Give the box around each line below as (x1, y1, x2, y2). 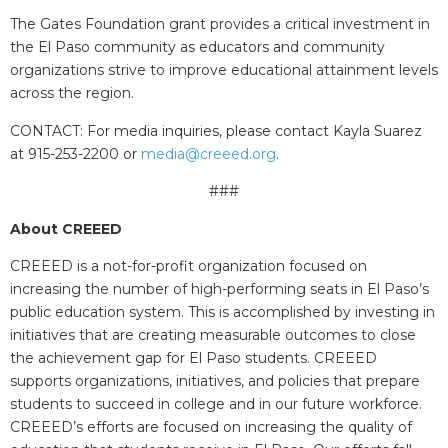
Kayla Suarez (329, 121, 422, 140)
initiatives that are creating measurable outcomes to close (10, 326, 416, 344)
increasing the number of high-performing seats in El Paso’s (10, 280, 429, 298)
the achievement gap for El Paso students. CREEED (10, 349, 377, 367)
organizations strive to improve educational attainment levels (10, 61, 438, 80)
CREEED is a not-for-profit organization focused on (10, 257, 367, 275)
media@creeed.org (141, 144, 276, 163)
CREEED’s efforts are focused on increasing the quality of (10, 418, 412, 436)
